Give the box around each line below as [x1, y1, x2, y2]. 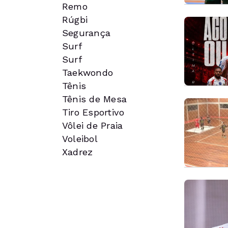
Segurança [62, 27, 111, 38]
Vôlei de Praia [62, 120, 123, 131]
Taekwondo [62, 67, 113, 78]
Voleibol [62, 133, 98, 144]
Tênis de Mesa [62, 94, 127, 104]
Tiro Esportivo [62, 107, 125, 118]
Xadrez [62, 147, 93, 157]
